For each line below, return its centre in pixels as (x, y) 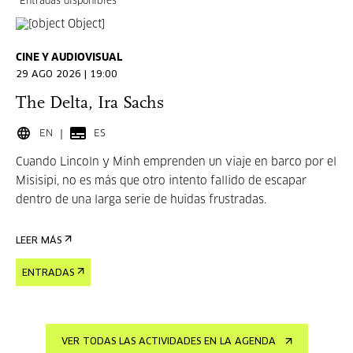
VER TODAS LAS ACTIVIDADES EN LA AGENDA (168, 342)
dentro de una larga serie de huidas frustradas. (141, 200)
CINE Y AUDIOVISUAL (69, 58)
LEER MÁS (39, 241)
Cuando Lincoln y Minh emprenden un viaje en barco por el (176, 162)
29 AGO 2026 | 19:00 (67, 75)
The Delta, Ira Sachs (90, 104)
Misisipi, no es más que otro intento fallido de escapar (161, 181)
